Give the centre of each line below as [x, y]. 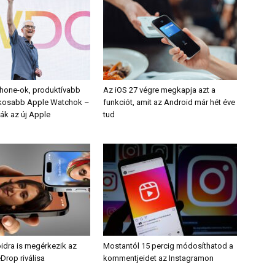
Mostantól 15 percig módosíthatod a [168, 246]
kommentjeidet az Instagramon [158, 258]
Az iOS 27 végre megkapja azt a [159, 90]
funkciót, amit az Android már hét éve [169, 103]
